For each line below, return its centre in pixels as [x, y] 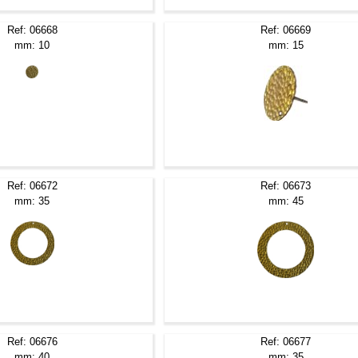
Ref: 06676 [32, 341]
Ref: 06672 [32, 185]
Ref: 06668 [32, 30]
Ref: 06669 [286, 30]
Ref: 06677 [286, 341]
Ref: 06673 [286, 185]
